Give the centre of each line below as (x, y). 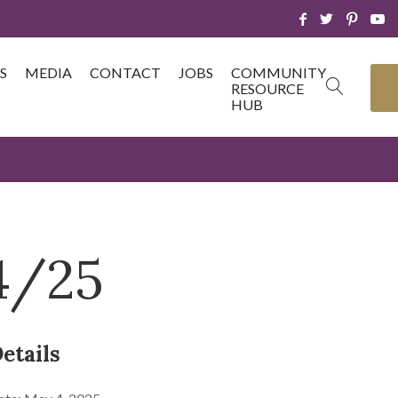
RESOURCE (267, 88)
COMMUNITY (279, 72)
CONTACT (125, 72)
